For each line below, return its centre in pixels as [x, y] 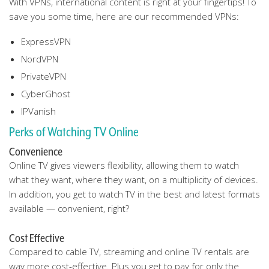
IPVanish [38, 111]
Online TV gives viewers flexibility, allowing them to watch [124, 165]
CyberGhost [46, 94]
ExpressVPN [46, 41]
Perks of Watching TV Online [74, 132]
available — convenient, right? [69, 208]
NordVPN [40, 59]
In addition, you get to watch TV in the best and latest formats [134, 194]
